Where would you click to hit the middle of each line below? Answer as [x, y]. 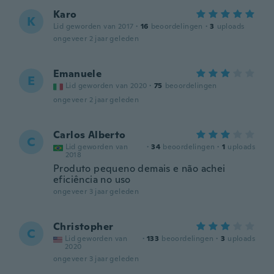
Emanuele [78, 74]
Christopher [83, 227]
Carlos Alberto [90, 135]
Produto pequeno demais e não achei [139, 168]
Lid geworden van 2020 [106, 86]
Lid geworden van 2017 [94, 26]
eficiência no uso [92, 180]
